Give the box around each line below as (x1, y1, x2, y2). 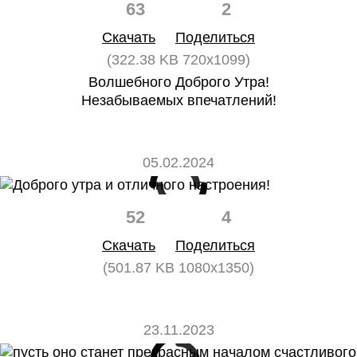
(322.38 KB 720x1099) (107, 52, 250, 68)
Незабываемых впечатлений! (80, 92, 277, 108)
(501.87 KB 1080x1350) (103, 260, 254, 276)
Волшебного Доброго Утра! (88, 74, 269, 90)
